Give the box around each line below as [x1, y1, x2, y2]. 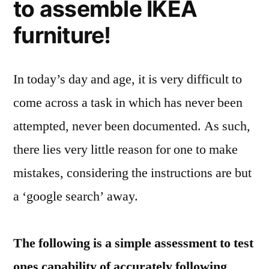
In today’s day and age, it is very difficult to [13, 70, 242, 88]
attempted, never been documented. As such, [13, 117, 250, 134]
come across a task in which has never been [13, 94, 243, 111]
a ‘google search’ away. [13, 187, 138, 205]
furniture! [13, 21, 111, 49]
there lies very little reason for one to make [13, 141, 238, 158]
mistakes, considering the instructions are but [13, 164, 252, 181]
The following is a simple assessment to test [13, 234, 253, 252]
